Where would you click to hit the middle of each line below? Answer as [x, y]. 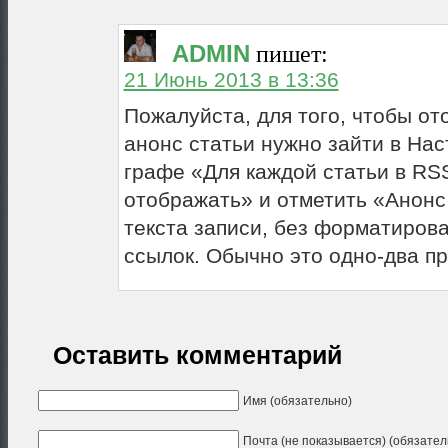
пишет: [291, 53]
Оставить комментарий [197, 354]
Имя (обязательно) [297, 400]
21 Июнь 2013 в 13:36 [231, 79]
